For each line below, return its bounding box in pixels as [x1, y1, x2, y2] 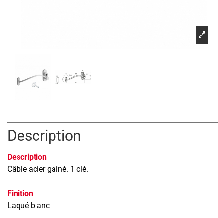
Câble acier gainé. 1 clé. [7, 164, 88, 174]
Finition [7, 189, 33, 199]
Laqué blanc [7, 201, 50, 211]
